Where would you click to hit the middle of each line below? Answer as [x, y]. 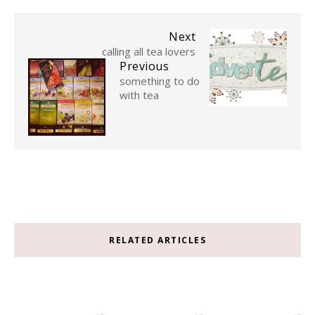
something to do [160, 81]
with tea [139, 95]
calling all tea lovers [149, 52]
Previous [144, 66]
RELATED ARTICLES [157, 240]
